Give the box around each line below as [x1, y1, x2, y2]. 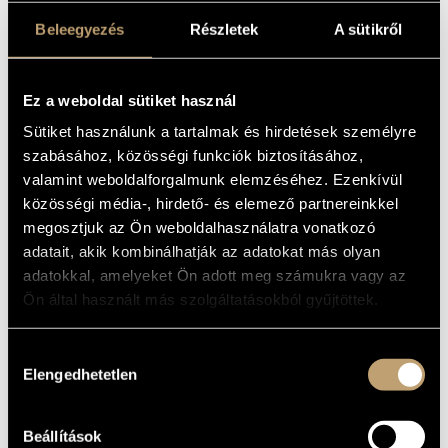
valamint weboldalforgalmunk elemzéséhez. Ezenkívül [23, 170, 402, 188]
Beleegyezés [35, 20, 125, 38]
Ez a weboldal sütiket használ [23, 91, 237, 109]
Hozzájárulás [7, 345, 95, 363]
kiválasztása [7, 369, 91, 387]
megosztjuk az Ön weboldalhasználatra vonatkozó [23, 218, 375, 236]
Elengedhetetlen [23, 365, 138, 383]
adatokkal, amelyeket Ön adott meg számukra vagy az [23, 266, 406, 284]
